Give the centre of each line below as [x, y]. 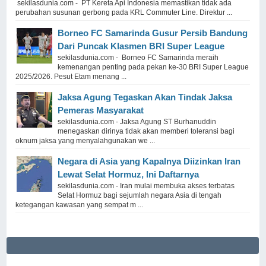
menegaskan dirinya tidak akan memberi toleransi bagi [146, 131]
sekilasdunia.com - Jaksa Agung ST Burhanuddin [137, 121]
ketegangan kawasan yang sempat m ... [80, 205]
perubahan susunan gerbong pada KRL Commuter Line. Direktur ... [124, 12]
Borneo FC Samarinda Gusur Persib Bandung [153, 33]
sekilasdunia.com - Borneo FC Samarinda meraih [138, 57]
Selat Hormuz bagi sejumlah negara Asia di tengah [140, 195]
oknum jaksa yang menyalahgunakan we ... [85, 140]
